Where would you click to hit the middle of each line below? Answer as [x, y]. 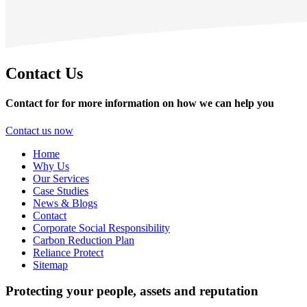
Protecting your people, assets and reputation [132, 291]
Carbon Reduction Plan [84, 240]
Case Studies [61, 191]
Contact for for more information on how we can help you [140, 103]
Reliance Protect [68, 252]
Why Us [51, 166]
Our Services [61, 178]
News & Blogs [65, 203]
